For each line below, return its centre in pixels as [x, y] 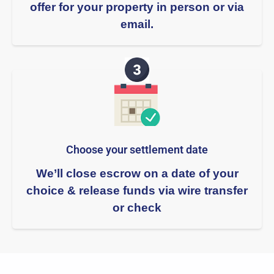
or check [137, 207]
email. [137, 24]
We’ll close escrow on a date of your [137, 173]
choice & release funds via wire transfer [137, 190]
